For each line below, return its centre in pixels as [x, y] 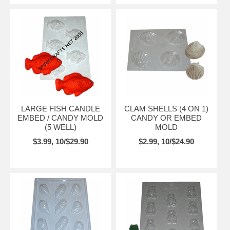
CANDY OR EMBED [166, 118]
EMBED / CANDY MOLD [61, 118]
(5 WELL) [60, 127]
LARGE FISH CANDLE [60, 108]
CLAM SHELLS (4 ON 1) [166, 108]
